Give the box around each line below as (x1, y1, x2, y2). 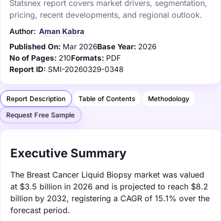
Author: (9, 26, 36, 36)
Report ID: (9, 64, 46, 74)
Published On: (9, 41, 61, 51)
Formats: (71, 53, 104, 63)
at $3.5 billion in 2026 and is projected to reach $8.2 (10, 181, 208, 191)
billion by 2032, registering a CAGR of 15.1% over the (10, 193, 210, 203)
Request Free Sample (6, 111, 75, 119)
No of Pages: (9, 53, 57, 63)
